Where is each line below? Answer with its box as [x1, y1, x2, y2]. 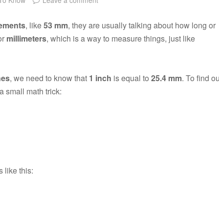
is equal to [111, 72, 151, 84]
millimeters [6, 32, 46, 44]
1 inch [89, 72, 111, 84]
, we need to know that [10, 72, 89, 84]
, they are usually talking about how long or [68, 19, 216, 31]
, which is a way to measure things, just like [46, 32, 195, 44]
